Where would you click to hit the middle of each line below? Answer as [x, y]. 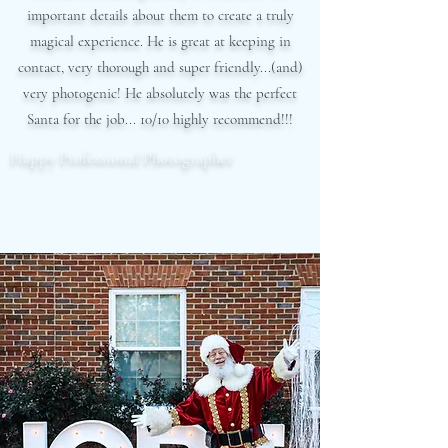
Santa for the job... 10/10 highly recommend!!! [160, 119]
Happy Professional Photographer [121, 157]
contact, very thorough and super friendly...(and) [160, 67]
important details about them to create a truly [160, 15]
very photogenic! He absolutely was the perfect [160, 93]
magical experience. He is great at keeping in [160, 41]
